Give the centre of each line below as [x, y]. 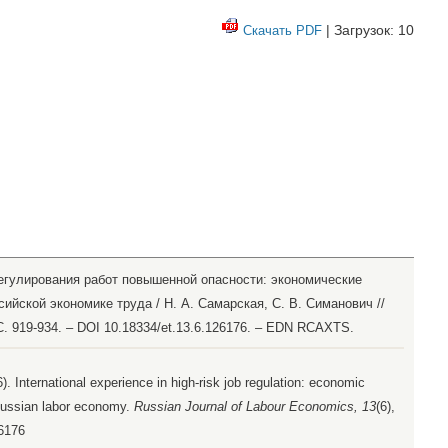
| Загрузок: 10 [368, 29]
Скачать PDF [282, 30]
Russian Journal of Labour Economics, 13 [255, 407]
